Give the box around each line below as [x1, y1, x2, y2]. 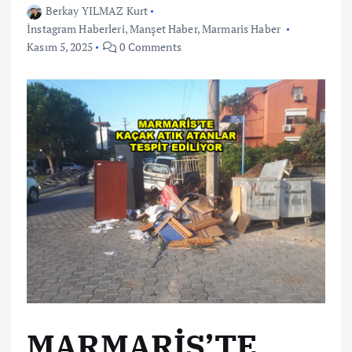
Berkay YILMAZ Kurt [45, 3, 148, 19]
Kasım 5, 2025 [27, 39, 93, 55]
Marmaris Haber [202, 21, 281, 37]
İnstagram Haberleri [27, 21, 125, 37]
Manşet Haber [130, 21, 197, 37]
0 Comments [117, 39, 181, 55]
